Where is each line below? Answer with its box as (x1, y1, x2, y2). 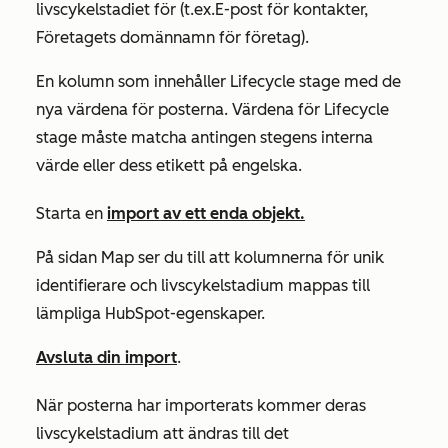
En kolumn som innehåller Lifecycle (36, 72, 295, 91)
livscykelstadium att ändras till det (36, 424, 289, 443)
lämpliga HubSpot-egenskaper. (36, 304, 265, 323)
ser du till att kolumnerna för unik (134, 248, 384, 267)
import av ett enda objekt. (107, 204, 305, 223)
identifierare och (36, 276, 161, 295)
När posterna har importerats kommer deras (36, 396, 366, 415)
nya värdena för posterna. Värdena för (36, 100, 324, 119)
